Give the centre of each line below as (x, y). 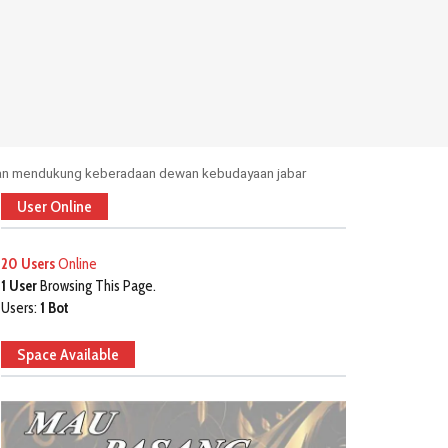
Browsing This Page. (96, 286)
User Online (54, 206)
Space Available (68, 354)
